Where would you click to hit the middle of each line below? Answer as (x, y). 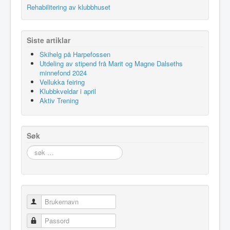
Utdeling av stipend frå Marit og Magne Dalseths (111, 63)
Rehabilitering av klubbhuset (69, 7)
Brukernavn (56, 201)
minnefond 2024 (63, 72)
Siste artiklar (49, 40)
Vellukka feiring (62, 82)
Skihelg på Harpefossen (75, 54)
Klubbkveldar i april (68, 91)
